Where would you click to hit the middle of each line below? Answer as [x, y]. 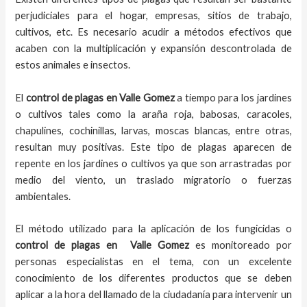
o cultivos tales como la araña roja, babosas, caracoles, [153, 114]
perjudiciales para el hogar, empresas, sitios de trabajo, [153, 16]
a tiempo [196, 97]
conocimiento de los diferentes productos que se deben [153, 278]
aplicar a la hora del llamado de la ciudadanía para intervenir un [153, 294]
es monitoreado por [240, 245]
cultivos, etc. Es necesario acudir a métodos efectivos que [153, 32]
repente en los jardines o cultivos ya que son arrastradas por [153, 163]
